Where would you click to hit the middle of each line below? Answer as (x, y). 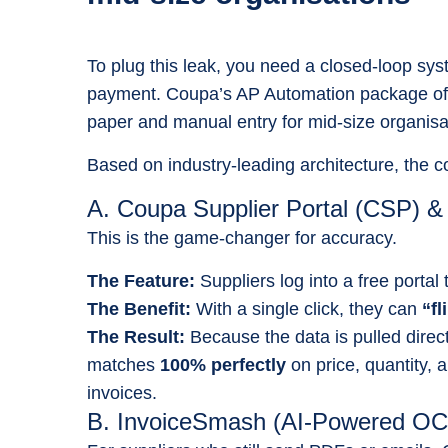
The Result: (136, 337)
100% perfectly (223, 365)
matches (123, 365)
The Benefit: (139, 309)
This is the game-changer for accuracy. (242, 238)
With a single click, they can (306, 309)
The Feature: (141, 281)
